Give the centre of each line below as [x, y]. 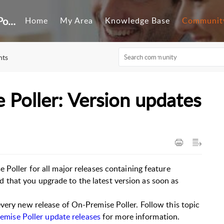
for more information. [140, 216]
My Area [77, 21]
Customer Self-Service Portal [12, 21]
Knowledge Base [138, 21]
